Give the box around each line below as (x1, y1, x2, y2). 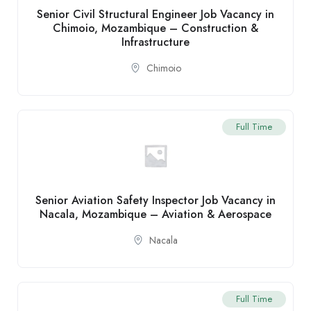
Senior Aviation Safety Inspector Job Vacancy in (35, 192, 276, 208)
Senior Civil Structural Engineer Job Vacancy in (37, 6, 274, 22)
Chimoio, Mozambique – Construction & (53, 19, 258, 36)
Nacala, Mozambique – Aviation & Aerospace (40, 205, 271, 222)
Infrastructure (121, 33, 190, 50)
